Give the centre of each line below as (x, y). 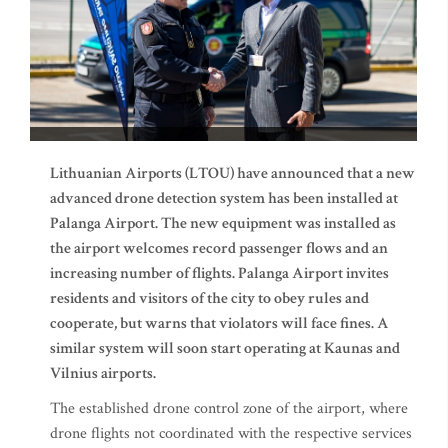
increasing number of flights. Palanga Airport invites (219, 273)
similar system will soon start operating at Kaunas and (225, 348)
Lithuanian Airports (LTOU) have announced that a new (232, 173)
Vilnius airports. (103, 373)
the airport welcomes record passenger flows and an (219, 248)
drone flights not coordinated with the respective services (231, 433)
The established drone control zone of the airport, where (229, 408)
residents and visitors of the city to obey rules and (209, 298)
